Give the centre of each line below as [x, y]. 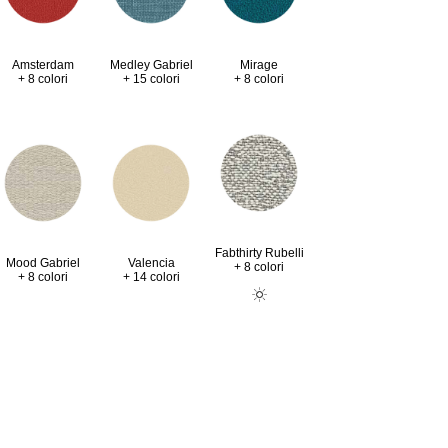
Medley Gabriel [151, 65]
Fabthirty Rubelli [259, 252]
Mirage [259, 65]
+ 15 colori [151, 79]
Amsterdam [43, 65]
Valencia [151, 262]
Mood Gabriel [43, 263]
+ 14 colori [151, 276]
